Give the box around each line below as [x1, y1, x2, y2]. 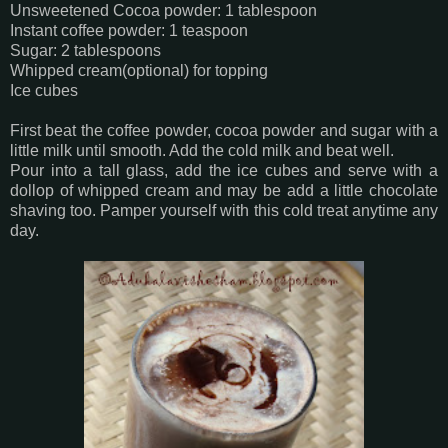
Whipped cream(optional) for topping [10, 61, 268, 79]
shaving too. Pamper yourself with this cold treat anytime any [10, 201, 438, 219]
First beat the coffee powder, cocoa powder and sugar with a [10, 121, 438, 139]
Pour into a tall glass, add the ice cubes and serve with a [10, 161, 438, 179]
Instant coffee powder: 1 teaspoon [10, 21, 248, 39]
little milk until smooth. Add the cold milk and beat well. [10, 141, 394, 159]
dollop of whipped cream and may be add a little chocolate [10, 181, 438, 199]
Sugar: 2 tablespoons [10, 41, 161, 59]
